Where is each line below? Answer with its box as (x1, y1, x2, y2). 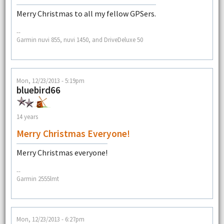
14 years (16, 112, 38, 120)
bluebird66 (16, 83, 60, 96)
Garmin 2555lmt (16, 174, 59, 182)
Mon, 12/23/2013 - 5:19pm (16, 76, 84, 84)
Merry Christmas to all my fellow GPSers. (16, 8, 156, 18)
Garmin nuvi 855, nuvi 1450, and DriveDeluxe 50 (16, 35, 143, 44)
